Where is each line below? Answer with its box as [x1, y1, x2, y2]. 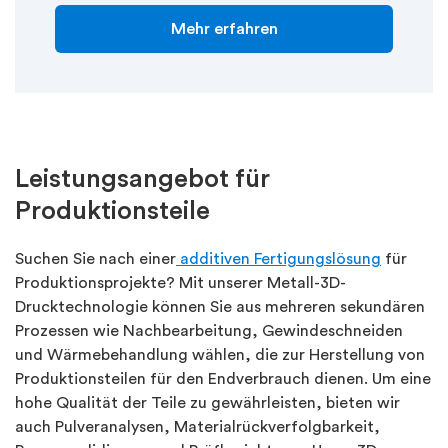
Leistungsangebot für [15, 165, 270, 192]
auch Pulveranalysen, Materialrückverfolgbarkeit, [15, 418, 380, 435]
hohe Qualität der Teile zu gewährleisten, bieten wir [15, 394, 400, 411]
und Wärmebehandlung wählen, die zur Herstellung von [15, 346, 425, 363]
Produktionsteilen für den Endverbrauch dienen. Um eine [15, 370, 431, 387]
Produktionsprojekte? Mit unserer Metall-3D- [15, 274, 346, 291]
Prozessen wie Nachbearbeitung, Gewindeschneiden [15, 322, 403, 339]
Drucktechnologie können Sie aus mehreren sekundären [15, 298, 425, 315]
